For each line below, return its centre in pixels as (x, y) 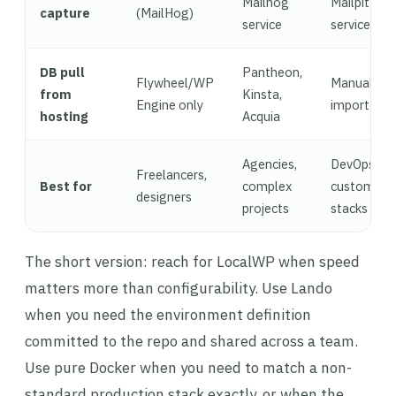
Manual (352, 83)
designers (164, 197)
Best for (66, 186)
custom (353, 186)
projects (266, 208)
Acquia (261, 116)
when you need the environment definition (168, 315)
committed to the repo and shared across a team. (191, 341)
